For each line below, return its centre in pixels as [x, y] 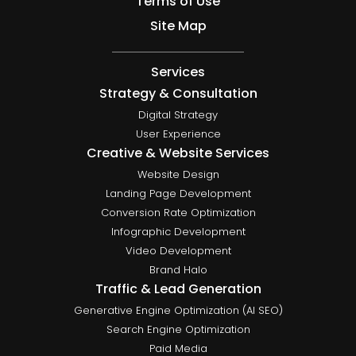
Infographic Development [178, 232]
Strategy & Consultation [178, 94]
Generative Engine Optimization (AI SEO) [178, 311]
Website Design [178, 175]
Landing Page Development [178, 194]
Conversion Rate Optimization [178, 213]
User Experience [178, 134]
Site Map [178, 26]
